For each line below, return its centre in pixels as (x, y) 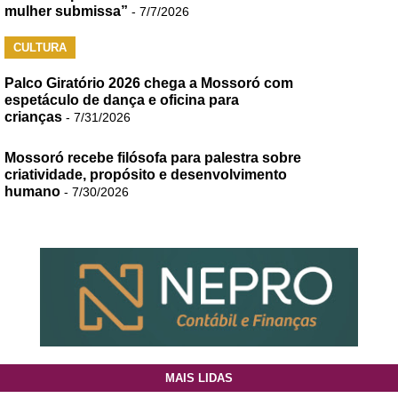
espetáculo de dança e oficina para (122, 100)
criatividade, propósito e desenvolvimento (146, 175)
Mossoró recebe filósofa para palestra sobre (153, 158)
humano (32, 192)
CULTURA (40, 47)
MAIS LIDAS (199, 378)
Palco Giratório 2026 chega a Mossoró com (149, 84)
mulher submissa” (66, 12)
